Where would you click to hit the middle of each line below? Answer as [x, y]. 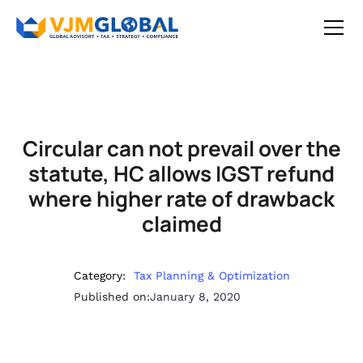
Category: [99, 275]
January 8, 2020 [195, 297]
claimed [181, 224]
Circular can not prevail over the [181, 148]
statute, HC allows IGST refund [181, 173]
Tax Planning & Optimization [211, 275]
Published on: [111, 297]
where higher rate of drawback [181, 199]
